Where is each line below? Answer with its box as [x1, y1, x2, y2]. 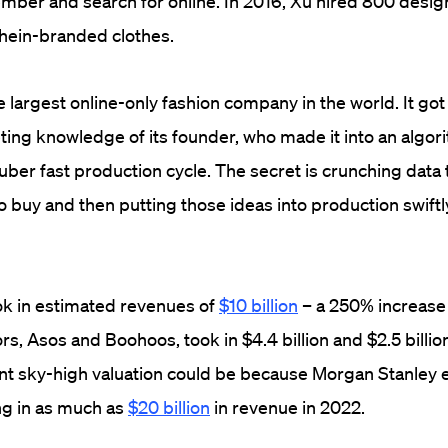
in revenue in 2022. [210, 396, 365, 418]
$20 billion [128, 396, 210, 418]
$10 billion [219, 294, 298, 316]
